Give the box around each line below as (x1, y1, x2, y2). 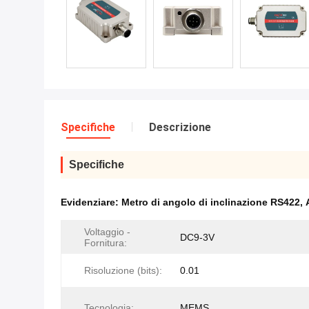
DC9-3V (180, 232, 215, 243)
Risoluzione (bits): (84, 265, 162, 276)
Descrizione (149, 121, 211, 134)
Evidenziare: (61, 197, 121, 208)
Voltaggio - (84, 226, 130, 237)
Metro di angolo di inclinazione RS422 (121, 197, 300, 208)
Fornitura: (84, 237, 127, 248)
